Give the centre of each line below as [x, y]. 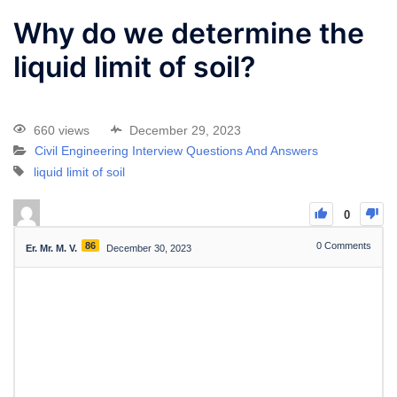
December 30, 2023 [149, 248]
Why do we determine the [189, 33]
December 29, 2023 [185, 131]
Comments [346, 245]
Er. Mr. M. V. [51, 248]
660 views [62, 131]
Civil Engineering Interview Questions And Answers [176, 151]
